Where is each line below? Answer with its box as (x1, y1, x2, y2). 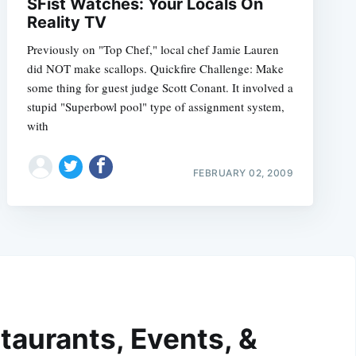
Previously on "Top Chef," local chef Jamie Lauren (26, 41, 279, 58)
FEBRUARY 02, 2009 (192, 166, 294, 179)
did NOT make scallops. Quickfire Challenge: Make (26, 60, 284, 77)
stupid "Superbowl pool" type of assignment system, (26, 99, 284, 115)
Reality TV (26, 13, 106, 33)
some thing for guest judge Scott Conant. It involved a (26, 79, 293, 96)
